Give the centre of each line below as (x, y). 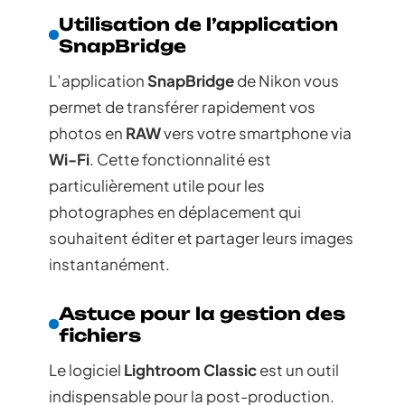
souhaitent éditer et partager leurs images (201, 237)
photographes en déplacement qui (175, 211)
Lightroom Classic (190, 369)
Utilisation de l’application (199, 24)
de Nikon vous (287, 80)
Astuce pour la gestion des (202, 313)
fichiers (100, 335)
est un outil (298, 369)
